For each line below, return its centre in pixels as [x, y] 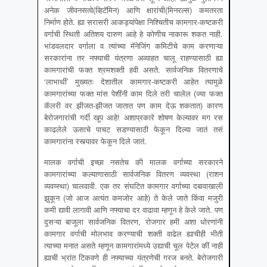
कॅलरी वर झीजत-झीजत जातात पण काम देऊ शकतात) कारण [133, 105]
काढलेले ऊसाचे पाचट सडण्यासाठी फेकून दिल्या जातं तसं [133, 129]
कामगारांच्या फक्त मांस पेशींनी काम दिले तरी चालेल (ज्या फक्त [133, 94]
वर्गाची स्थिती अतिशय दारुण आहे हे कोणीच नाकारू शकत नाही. [133, 34]
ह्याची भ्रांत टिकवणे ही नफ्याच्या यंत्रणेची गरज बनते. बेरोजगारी [133, 257]
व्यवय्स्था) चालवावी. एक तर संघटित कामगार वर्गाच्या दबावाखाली [133, 186]
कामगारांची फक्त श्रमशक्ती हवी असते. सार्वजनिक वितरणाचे [133, 70]
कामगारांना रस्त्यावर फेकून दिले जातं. [95, 141]
